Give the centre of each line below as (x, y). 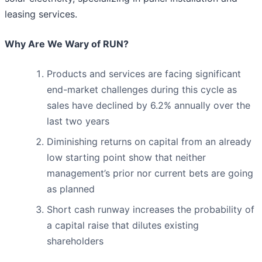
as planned (71, 189)
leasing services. (41, 14)
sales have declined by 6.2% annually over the (149, 106)
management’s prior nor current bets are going (150, 173)
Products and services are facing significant (144, 74)
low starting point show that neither (126, 158)
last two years (78, 121)
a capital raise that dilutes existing (123, 225)
